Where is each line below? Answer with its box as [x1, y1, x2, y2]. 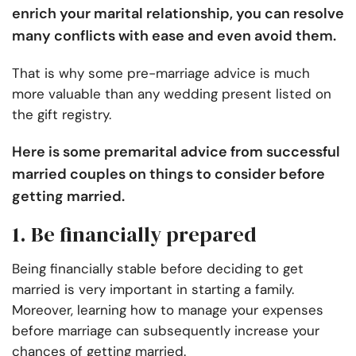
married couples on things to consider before [12, 164, 325, 184]
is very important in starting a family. [64, 281, 294, 299]
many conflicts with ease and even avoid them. [12, 26, 336, 46]
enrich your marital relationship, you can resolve [12, 4, 344, 24]
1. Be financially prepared [12, 220, 257, 250]
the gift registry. [12, 106, 111, 124]
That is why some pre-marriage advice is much [12, 64, 310, 83]
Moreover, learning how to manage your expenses [12, 301, 323, 319]
